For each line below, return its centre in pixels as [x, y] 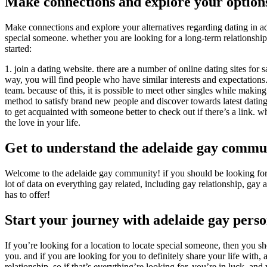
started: [18, 49]
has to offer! [27, 194]
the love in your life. [43, 123]
